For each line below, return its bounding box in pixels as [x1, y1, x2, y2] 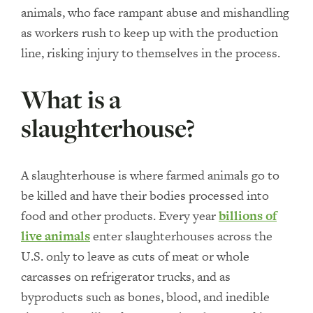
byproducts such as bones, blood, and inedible [21, 288, 270, 305]
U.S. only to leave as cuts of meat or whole [21, 247, 249, 265]
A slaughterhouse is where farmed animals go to [21, 166, 279, 184]
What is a [21, 82, 122, 116]
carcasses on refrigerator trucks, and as [21, 268, 231, 285]
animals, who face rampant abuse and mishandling [21, 3, 289, 21]
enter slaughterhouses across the [90, 227, 272, 245]
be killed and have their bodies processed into [21, 187, 269, 204]
